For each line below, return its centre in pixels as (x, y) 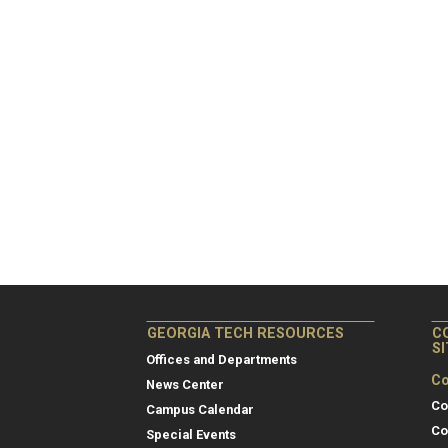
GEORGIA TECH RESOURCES (245, 334)
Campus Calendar (200, 410)
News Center (185, 385)
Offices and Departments (221, 360)
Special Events (191, 435)
